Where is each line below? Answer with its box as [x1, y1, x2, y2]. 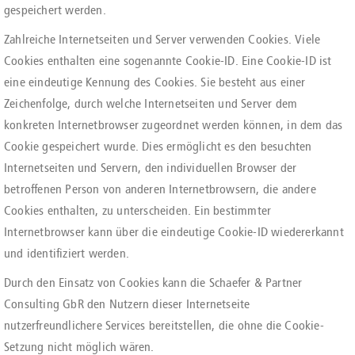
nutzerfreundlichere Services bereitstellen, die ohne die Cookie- [4, 318, 324, 333]
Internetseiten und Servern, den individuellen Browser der [4, 160, 297, 175]
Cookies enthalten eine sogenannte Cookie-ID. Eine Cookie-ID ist [4, 53, 332, 68]
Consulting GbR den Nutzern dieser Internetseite [4, 296, 250, 311]
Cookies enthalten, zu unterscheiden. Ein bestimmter [4, 203, 272, 218]
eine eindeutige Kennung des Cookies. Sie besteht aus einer [4, 74, 306, 90]
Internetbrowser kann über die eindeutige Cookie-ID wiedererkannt [4, 224, 344, 239]
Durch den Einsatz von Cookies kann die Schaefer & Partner [4, 275, 303, 290]
